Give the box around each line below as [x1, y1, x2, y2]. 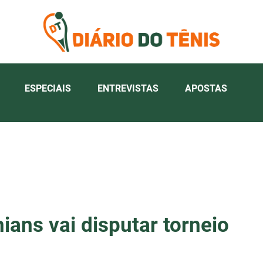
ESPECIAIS [25, 82, 71, 94]
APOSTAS [185, 82, 227, 94]
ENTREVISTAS [97, 82, 159, 94]
